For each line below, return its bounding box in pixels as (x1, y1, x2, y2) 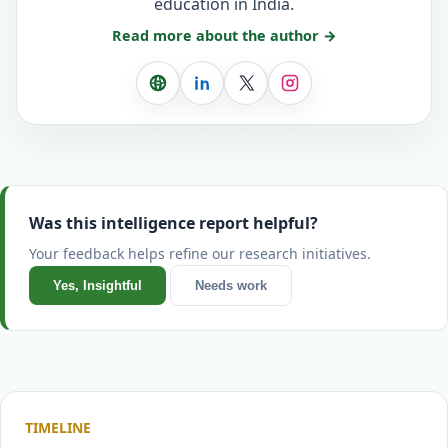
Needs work (195, 277, 267, 293)
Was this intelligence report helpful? (29, 211, 318, 234)
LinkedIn (200, 78, 269, 99)
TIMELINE (25, 417, 91, 437)
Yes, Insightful (53, 277, 142, 293)
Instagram (288, 78, 370, 99)
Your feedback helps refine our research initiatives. (29, 243, 371, 263)
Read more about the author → (111, 25, 337, 45)
